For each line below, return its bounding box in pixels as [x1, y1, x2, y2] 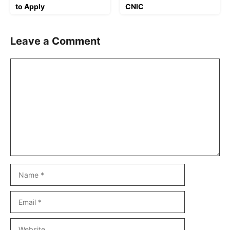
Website [10, 218, 36, 227]
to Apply [15, 2, 45, 11]
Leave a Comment [10, 34, 101, 47]
